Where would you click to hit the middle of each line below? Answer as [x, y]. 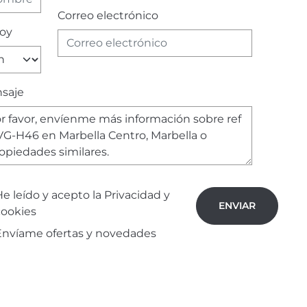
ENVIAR [237, 205]
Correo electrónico [108, 15]
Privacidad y [137, 195]
